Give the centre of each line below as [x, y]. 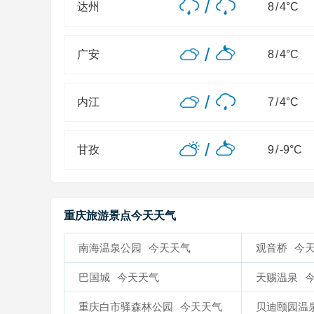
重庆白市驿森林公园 [126, 307]
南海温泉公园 [110, 248]
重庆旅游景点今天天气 [120, 216]
